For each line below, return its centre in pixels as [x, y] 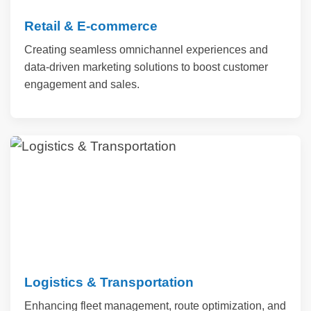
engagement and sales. [82, 84]
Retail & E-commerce [91, 26]
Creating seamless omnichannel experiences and [146, 49]
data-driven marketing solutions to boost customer [146, 67]
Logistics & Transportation [109, 282]
